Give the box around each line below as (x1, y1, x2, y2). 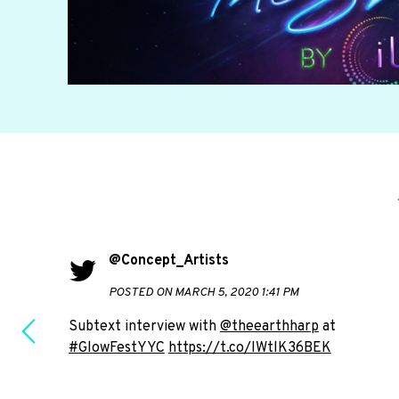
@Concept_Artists (108, 252, 229, 270)
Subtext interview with (68, 317, 220, 336)
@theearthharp (219, 317, 319, 336)
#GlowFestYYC (68, 338, 165, 357)
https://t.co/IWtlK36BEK (167, 338, 331, 357)
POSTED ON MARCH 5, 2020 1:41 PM (108, 284, 298, 300)
